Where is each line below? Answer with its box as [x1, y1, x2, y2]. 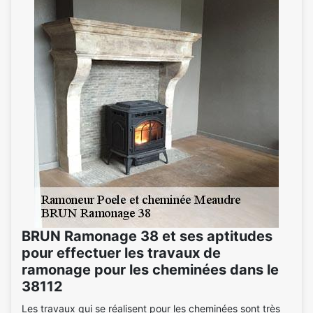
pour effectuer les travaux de [22, 244, 221, 261]
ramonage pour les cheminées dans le [22, 261, 279, 278]
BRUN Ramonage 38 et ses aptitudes [22, 227, 272, 245]
